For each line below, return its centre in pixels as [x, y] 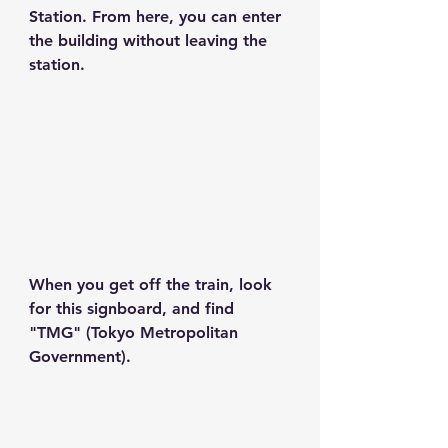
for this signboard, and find [134, 309]
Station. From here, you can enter [157, 16]
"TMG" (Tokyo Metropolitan [136, 333]
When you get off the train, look [153, 285]
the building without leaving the [150, 40]
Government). [80, 357]
